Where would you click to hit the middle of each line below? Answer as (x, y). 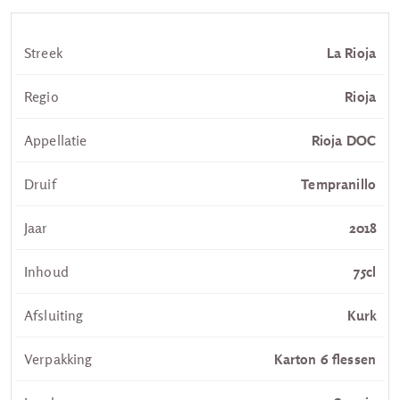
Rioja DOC (343, 140)
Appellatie (56, 140)
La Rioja (351, 52)
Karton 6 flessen (325, 358)
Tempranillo (338, 183)
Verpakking (58, 358)
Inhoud (46, 271)
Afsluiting (54, 315)
